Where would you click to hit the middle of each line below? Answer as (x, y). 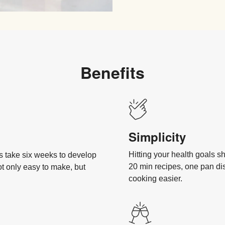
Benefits (113, 73)
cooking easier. (155, 179)
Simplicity (157, 137)
